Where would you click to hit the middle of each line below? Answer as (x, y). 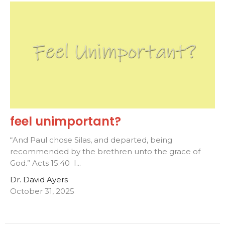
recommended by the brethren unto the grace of (105, 151)
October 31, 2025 (42, 191)
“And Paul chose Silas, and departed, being (91, 140)
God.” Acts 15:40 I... (45, 163)
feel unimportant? (66, 121)
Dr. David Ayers (39, 179)
